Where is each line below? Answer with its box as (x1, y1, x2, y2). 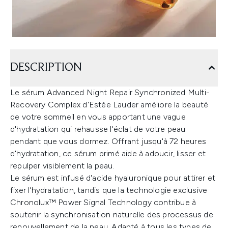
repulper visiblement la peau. (10, 161, 115, 170)
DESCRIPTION (10, 62, 82, 74)
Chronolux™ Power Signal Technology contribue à (10, 197, 196, 207)
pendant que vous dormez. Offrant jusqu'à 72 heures (10, 136, 207, 146)
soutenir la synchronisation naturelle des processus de (10, 210, 213, 219)
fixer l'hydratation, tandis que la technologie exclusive (10, 185, 208, 195)
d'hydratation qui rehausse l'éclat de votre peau (10, 124, 186, 134)
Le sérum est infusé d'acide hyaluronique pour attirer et (10, 173, 216, 183)
